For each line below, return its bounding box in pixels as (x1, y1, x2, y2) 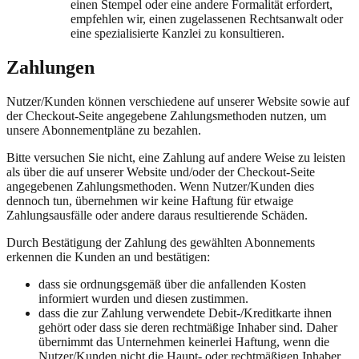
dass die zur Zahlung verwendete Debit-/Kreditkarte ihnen (38, 305, 332, 320)
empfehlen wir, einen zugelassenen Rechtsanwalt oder (71, 12, 343, 26)
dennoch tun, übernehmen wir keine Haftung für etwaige (6, 193, 293, 208)
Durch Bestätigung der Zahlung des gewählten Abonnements (6, 235, 315, 249)
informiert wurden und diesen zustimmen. (38, 291, 248, 305)
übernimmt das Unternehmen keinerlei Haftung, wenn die (38, 334, 329, 349)
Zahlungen (6, 57, 95, 79)
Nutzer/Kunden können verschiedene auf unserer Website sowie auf (6, 94, 349, 108)
